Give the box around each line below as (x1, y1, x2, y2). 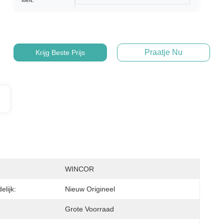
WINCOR (65, 165, 94, 173)
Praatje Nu (144, 48, 182, 56)
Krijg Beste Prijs (35, 48, 85, 56)
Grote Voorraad (65, 205, 114, 213)
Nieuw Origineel (65, 185, 115, 193)
